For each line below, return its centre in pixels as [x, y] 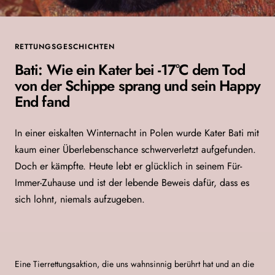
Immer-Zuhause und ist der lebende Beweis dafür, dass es [132, 182]
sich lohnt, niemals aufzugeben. [80, 199]
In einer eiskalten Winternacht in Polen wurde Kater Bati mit [137, 133]
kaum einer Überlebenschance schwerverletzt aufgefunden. [135, 149]
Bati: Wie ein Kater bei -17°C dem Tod [130, 69]
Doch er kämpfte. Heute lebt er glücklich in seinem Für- [128, 166]
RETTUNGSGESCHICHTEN [65, 46]
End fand [42, 101]
